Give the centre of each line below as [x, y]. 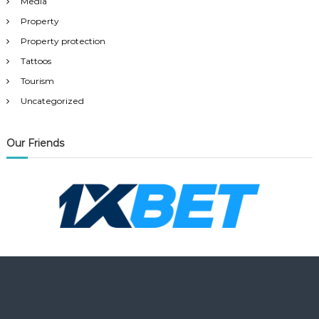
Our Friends [35, 143]
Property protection [63, 41]
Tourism [37, 81]
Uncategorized [52, 101]
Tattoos [36, 61]
